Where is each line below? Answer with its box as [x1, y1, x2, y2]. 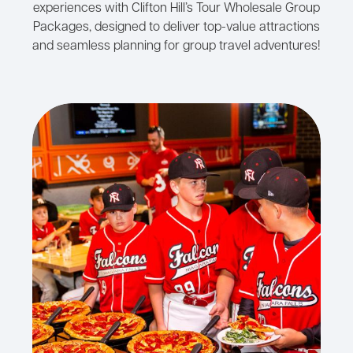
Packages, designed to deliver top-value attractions [33, 21, 320, 35]
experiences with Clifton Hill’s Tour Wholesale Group [33, 2, 320, 16]
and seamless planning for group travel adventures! [32, 40, 321, 54]
